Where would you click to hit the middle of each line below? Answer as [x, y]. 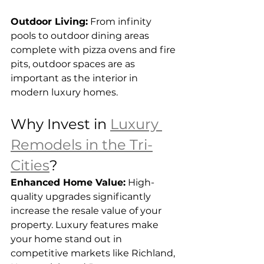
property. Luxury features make [86, 225]
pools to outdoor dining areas [81, 36]
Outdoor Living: [49, 22]
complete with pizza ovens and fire [94, 50]
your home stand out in [67, 239]
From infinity [121, 22]
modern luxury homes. [64, 92]
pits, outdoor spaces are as [74, 64]
